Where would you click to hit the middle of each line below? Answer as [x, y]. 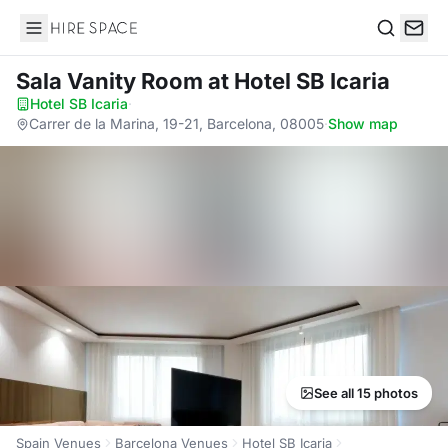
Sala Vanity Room [112, 81]
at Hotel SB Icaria [299, 81]
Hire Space [60, 38]
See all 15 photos [366, 393]
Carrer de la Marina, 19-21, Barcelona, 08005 [176, 123]
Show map [363, 123]
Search [401, 48]
